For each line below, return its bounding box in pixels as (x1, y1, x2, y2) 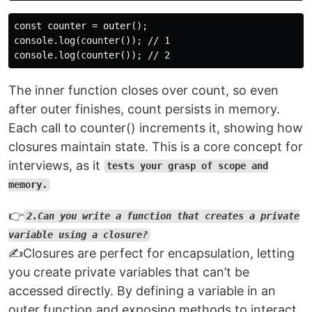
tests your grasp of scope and (106, 160, 268, 172)
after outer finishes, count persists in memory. (8, 101, 280, 116)
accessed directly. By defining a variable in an (8, 283, 276, 298)
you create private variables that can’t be (8, 264, 249, 279)
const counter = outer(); (14, 19, 148, 31)
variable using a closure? (8, 229, 148, 241)
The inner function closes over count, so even (8, 82, 279, 97)
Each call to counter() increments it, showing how (8, 120, 303, 135)
